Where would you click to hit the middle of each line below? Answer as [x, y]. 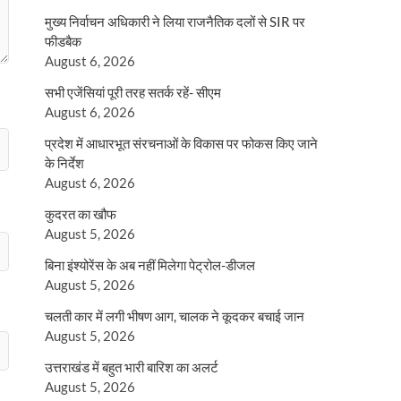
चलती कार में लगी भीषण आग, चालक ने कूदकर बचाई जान [175, 316]
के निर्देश [64, 163]
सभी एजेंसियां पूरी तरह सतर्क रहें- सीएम [133, 92]
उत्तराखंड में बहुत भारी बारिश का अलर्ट [132, 367]
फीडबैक [63, 41]
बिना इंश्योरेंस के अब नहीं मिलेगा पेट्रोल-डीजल [150, 265]
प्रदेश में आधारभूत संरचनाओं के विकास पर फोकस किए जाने [181, 143]
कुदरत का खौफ [81, 214]
